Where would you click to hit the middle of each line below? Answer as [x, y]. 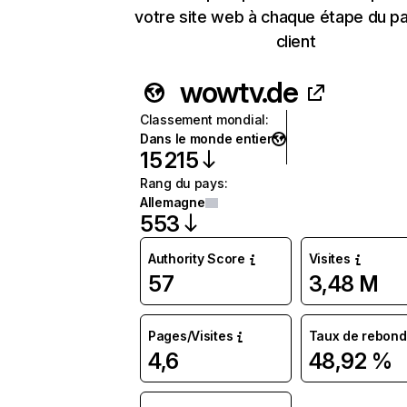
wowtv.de [239, 92]
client [296, 41]
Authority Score [197, 258]
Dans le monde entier [206, 139]
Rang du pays [182, 183]
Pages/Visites [191, 336]
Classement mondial [203, 119]
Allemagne [173, 202]
